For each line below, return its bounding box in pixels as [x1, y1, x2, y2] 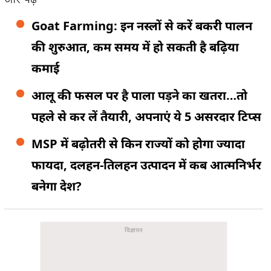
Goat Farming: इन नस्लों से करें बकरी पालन [31, 18, 252, 34]
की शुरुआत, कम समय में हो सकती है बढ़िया [31, 39, 239, 55]
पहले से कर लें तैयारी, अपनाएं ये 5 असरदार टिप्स [31, 108, 261, 125]
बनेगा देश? [31, 178, 82, 194]
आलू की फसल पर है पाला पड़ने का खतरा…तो [31, 87, 247, 103]
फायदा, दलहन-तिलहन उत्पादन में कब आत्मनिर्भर [31, 157, 261, 173]
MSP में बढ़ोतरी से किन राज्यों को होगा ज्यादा [31, 135, 245, 152]
